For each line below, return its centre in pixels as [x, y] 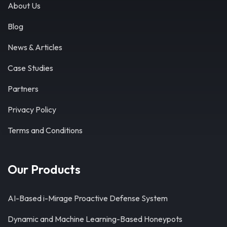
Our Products [44, 169]
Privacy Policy [32, 110]
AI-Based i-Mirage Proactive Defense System [88, 198]
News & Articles [35, 47]
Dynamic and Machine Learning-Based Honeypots [95, 219]
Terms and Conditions [45, 130]
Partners [23, 89]
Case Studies [30, 68]
